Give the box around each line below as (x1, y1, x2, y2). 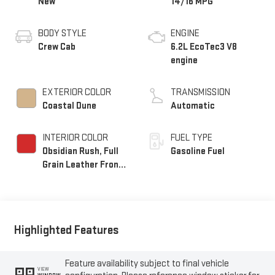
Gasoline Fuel (171, 145, 225, 158)
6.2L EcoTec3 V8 (171, 41, 237, 53)
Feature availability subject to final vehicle (65, 257, 230, 269)
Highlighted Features (14, 222, 119, 238)
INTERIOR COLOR (42, 132, 108, 144)
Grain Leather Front (42, 159, 123, 171)
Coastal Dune (42, 100, 96, 112)
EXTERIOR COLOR (42, 87, 111, 99)
